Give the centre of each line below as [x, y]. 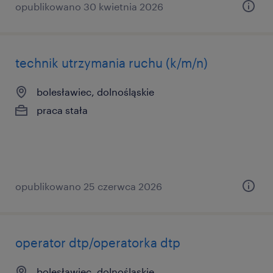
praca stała [62, 110]
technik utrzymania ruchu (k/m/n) [112, 63]
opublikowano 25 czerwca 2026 [89, 186]
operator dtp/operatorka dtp [98, 243]
